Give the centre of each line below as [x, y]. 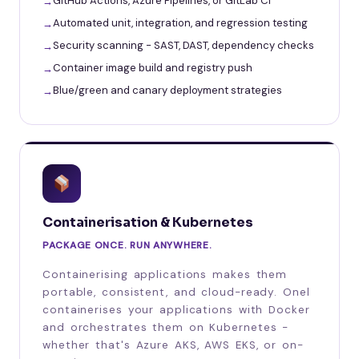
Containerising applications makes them [165, 274]
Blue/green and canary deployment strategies [167, 90]
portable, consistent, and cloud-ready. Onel [176, 292]
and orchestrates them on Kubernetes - [166, 327]
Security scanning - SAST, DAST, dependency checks [184, 45]
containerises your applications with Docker [176, 309]
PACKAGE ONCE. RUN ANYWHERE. [127, 245]
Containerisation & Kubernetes [148, 222]
